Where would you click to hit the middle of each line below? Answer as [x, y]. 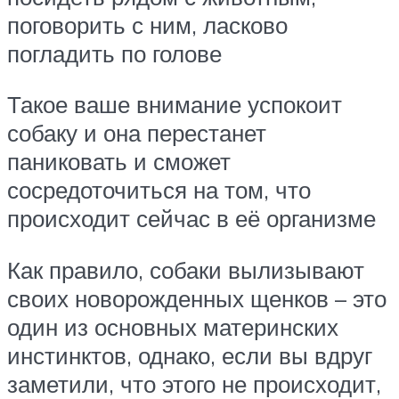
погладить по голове [114, 53]
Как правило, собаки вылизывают [186, 269]
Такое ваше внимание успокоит [175, 105]
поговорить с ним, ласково [147, 24]
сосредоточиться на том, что [159, 190]
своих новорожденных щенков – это [197, 298]
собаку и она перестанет [137, 133]
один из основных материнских [173, 326]
